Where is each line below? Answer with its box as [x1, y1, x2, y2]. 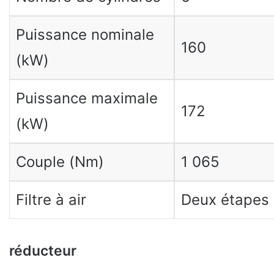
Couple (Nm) [15, 153, 104, 171]
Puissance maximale [15, 89, 158, 107]
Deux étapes [180, 191, 269, 209]
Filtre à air [15, 191, 86, 209]
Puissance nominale [15, 26, 154, 43]
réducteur [9, 242, 76, 259]
